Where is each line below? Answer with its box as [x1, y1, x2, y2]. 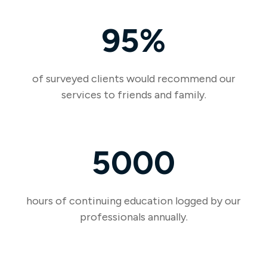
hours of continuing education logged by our [26, 194, 241, 207]
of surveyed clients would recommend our [32, 72, 235, 85]
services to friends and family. [61, 88, 206, 101]
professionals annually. [79, 210, 188, 223]
